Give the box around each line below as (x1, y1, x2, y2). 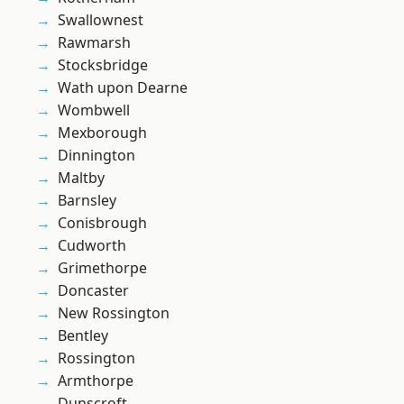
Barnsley (58, 190, 116, 211)
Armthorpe (58, 371, 133, 391)
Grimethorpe (58, 258, 147, 279)
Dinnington (58, 145, 135, 166)
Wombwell (58, 100, 130, 121)
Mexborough (58, 123, 147, 143)
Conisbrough (58, 213, 147, 234)
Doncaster (58, 280, 129, 301)
